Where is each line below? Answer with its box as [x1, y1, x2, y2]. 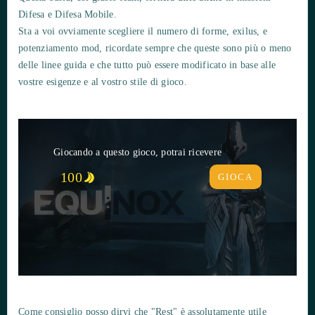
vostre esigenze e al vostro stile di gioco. [18, 77, 187, 88]
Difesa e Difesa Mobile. [18, 9, 117, 20]
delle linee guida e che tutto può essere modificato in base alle [18, 60, 276, 71]
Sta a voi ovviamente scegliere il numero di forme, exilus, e [18, 26, 267, 37]
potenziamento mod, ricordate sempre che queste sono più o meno [18, 43, 292, 54]
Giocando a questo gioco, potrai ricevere [53, 147, 221, 158]
